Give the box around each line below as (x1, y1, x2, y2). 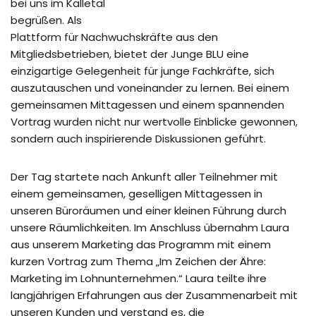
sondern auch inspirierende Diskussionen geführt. (11, 131, 269, 146)
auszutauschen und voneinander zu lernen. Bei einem (11, 80, 289, 95)
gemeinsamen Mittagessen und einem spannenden (11, 97, 284, 112)
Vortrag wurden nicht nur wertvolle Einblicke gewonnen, (11, 114, 298, 129)
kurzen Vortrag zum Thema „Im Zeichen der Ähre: (11, 254, 266, 269)
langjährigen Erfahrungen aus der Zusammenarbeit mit (11, 288, 298, 303)
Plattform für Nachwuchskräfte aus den (11, 30, 218, 44)
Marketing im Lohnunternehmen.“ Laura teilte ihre (11, 271, 267, 286)
